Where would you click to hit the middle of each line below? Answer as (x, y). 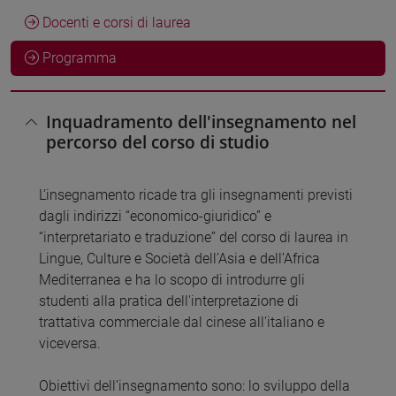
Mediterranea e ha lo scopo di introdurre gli (172, 280)
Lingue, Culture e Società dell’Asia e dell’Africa (179, 259)
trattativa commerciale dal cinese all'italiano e (182, 323)
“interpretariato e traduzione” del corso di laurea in (194, 238)
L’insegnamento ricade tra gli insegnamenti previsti (196, 195)
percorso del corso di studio (158, 142)
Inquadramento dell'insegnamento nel (201, 122)
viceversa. (70, 344)
